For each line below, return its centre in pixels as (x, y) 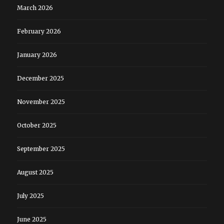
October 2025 (36, 125)
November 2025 (41, 102)
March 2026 (35, 8)
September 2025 (41, 149)
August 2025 (35, 172)
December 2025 (40, 78)
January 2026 (37, 55)
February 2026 (39, 31)
